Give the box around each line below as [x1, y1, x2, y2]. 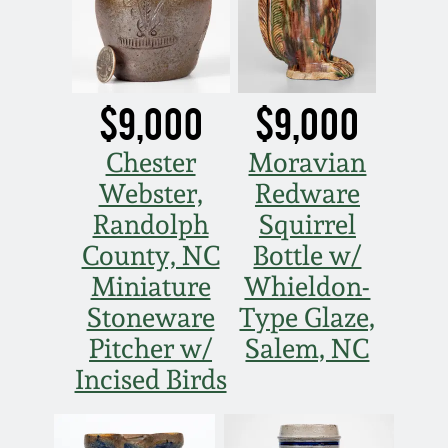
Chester [105, 146, 196, 178]
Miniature [90, 270, 211, 302]
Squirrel [258, 208, 356, 240]
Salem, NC [245, 332, 370, 364]
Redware [254, 177, 360, 209]
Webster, [98, 177, 203, 209]
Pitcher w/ [89, 332, 213, 364]
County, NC [81, 239, 220, 271]
